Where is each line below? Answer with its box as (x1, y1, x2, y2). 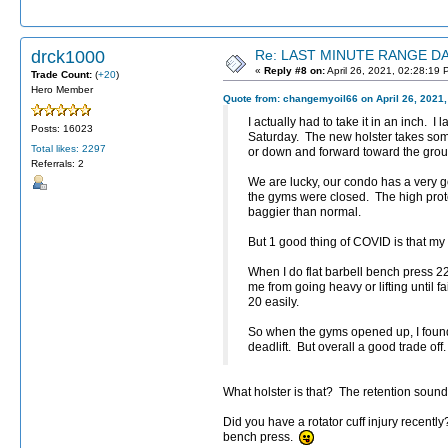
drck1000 (31, 46, 105, 67)
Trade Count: (31, 68, 95, 80)
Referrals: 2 (31, 158, 84, 170)
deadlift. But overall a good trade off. (248, 339, 446, 354)
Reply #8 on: (264, 64, 325, 76)
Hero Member (31, 83, 93, 95)
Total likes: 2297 (31, 143, 106, 155)
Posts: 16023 (31, 123, 93, 135)
